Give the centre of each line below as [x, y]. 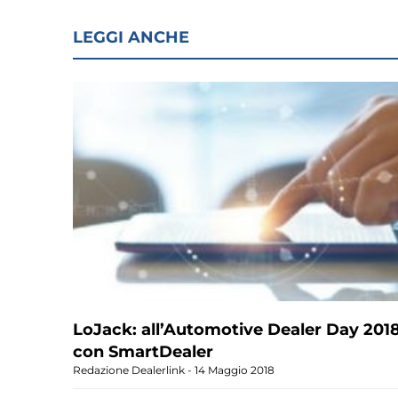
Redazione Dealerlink [130, 370]
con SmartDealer [143, 351]
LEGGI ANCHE [131, 37]
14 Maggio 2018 [233, 370]
